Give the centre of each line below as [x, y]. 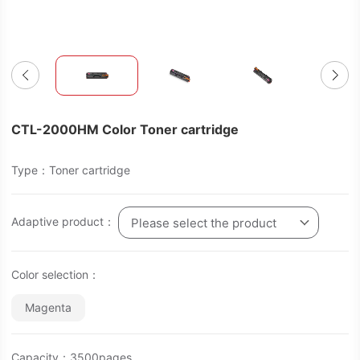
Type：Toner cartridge [71, 170]
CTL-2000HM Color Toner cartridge [125, 129]
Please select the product [204, 223]
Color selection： [55, 274]
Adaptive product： [65, 221]
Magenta [48, 307]
